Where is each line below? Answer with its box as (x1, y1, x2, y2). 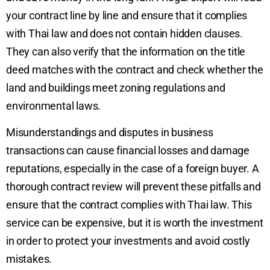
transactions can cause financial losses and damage (6, 144, 250, 157)
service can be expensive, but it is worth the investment (6, 216, 263, 230)
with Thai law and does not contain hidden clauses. (6, 27, 243, 40)
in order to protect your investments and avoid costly (6, 234, 250, 248)
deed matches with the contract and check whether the (6, 63, 263, 76)
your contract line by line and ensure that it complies (6, 9, 248, 22)
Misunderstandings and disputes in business (6, 126, 213, 139)
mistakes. (6, 253, 52, 266)
